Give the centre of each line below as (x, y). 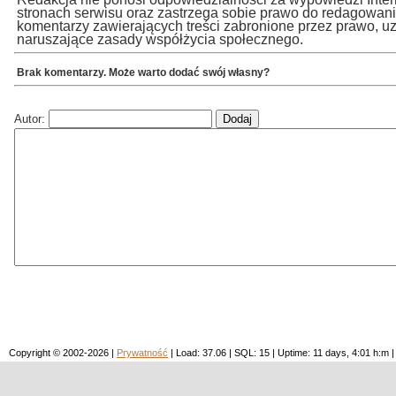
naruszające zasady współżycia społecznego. (160, 39)
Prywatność (142, 352)
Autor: (31, 118)
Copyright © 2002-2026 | (63, 352)
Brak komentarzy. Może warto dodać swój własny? (143, 72)
